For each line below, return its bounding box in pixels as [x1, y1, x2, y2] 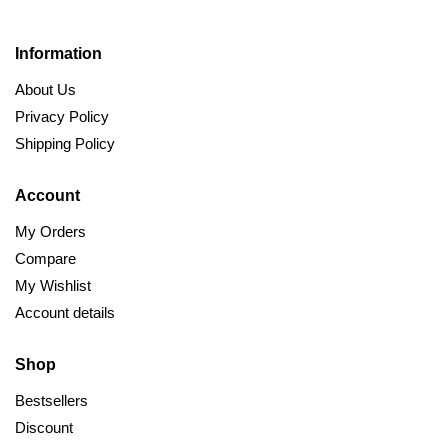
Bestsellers [15, 392, 88, 410]
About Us [15, 81, 76, 99]
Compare [15, 250, 76, 268]
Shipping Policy [15, 135, 115, 153]
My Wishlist [15, 277, 91, 295]
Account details [15, 304, 115, 322]
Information [15, 45, 102, 63]
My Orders [15, 223, 86, 241]
